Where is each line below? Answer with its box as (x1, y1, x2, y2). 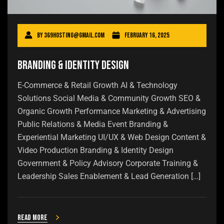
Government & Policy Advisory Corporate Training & (17, 158, 198, 168)
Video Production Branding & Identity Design (17, 145, 173, 155)
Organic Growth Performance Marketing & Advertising (17, 106, 206, 116)
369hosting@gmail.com (44, 31, 104, 40)
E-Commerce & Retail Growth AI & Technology (17, 80, 177, 90)
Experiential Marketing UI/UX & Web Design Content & (17, 132, 206, 142)
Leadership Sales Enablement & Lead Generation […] (17, 171, 200, 181)
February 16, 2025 (124, 31, 169, 40)
